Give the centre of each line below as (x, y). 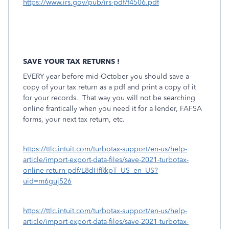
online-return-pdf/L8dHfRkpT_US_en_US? (90, 170)
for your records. (51, 98)
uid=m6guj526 (47, 181)
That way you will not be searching (137, 98)
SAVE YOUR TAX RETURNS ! (71, 62)
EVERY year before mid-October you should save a (106, 76)
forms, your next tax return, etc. (74, 119)
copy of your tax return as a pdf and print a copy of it (109, 87)
